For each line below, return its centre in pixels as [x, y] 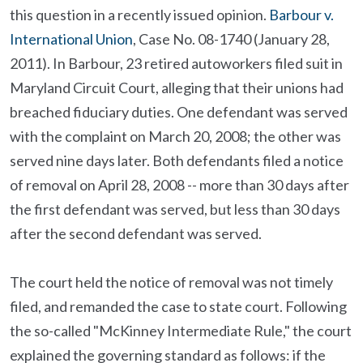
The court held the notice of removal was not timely [171, 282]
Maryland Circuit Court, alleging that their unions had [177, 88]
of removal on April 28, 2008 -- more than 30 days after [179, 185]
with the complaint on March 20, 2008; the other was [175, 136]
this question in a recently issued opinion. [139, 15]
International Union [71, 39]
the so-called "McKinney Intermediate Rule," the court [181, 331]
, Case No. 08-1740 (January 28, [231, 39]
